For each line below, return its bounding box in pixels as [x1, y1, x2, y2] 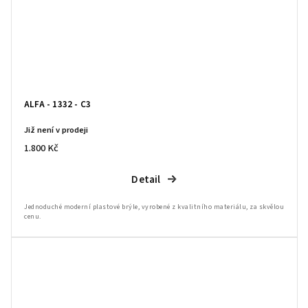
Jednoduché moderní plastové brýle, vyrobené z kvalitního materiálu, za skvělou [24, 201, 284, 212]
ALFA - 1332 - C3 [24, 97, 91, 111]
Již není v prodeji [24, 123, 88, 136]
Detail [131, 171, 161, 187]
